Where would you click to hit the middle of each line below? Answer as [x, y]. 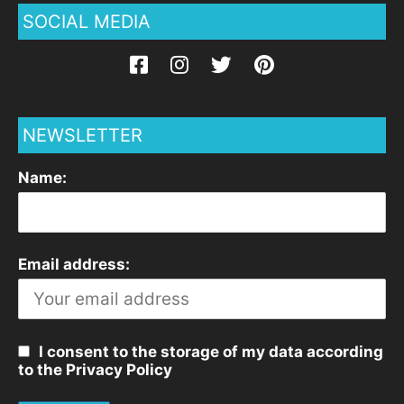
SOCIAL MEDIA [87, 21]
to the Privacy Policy [95, 369]
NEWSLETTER [83, 135]
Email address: [74, 264]
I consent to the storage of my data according [211, 351]
